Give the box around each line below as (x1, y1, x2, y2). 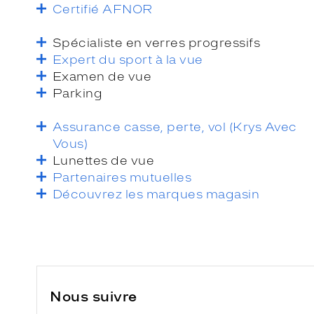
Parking (53, 86, 103, 100)
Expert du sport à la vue (53, 52, 203, 67)
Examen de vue (53, 69, 152, 83)
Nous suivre (50, 287, 137, 305)
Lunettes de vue (53, 153, 155, 168)
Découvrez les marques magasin (53, 186, 260, 201)
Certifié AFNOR (53, 1, 153, 16)
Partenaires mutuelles (53, 170, 192, 184)
